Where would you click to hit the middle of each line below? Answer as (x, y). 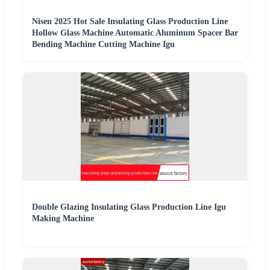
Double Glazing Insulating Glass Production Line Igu (129, 207)
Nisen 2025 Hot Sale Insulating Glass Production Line (130, 21)
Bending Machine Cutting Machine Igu (103, 44)
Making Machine (63, 218)
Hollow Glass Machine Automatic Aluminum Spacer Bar (135, 33)
